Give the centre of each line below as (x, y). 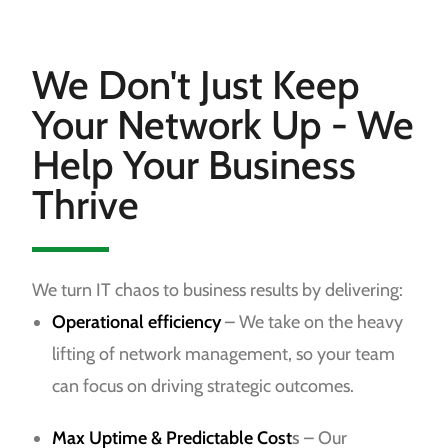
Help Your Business (194, 165)
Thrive (86, 205)
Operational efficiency (139, 322)
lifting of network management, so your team (224, 354)
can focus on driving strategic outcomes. (203, 386)
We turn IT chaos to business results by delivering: (218, 290)
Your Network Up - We (223, 125)
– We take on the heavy (314, 322)
